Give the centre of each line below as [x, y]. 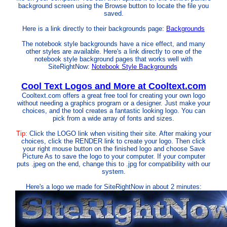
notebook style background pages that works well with [113, 59]
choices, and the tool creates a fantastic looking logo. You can [113, 111]
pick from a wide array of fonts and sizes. [113, 118]
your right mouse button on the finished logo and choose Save [113, 149]
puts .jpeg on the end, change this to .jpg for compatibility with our [113, 164]
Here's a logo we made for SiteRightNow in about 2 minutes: [113, 187]
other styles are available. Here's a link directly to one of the [113, 51]
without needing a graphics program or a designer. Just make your [113, 103]
